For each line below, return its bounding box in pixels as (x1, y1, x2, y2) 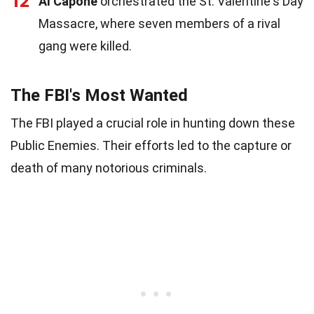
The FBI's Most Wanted (11, 85, 188, 105)
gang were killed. (39, 38, 132, 53)
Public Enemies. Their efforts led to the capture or (11, 137, 292, 153)
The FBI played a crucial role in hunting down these (11, 115, 295, 130)
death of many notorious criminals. (11, 160, 207, 175)
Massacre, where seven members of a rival (39, 15, 280, 31)
